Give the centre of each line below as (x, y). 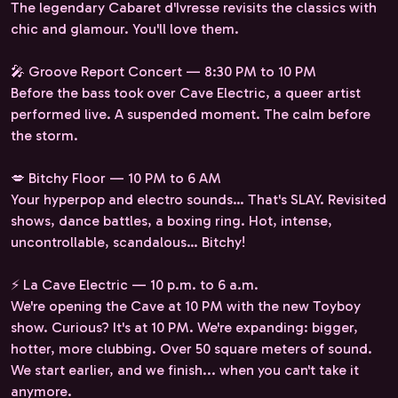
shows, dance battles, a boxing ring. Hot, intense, (171, 220)
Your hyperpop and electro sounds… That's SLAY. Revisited (199, 199)
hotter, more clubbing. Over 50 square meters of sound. (191, 348)
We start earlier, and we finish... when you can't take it (185, 370)
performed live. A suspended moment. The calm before (191, 114)
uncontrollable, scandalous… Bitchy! (128, 242)
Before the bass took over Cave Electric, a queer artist (186, 92)
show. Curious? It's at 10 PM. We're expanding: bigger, (184, 327)
